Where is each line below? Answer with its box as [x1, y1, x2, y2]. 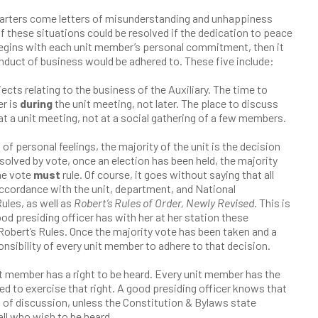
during [19, 97, 53, 110]
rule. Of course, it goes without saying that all [62, 168, 274, 181]
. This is [253, 196, 290, 209]
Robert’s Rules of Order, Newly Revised [73, 196, 254, 209]
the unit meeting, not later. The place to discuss [52, 97, 278, 110]
